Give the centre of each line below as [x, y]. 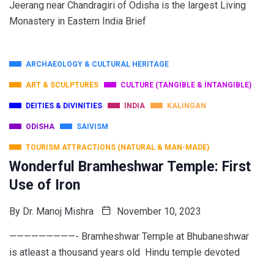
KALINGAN [187, 106]
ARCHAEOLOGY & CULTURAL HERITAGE [97, 65]
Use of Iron [45, 185]
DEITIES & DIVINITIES [64, 106]
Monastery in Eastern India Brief [78, 21]
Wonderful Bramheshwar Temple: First [130, 167]
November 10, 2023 [158, 212]
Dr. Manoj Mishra [58, 212]
